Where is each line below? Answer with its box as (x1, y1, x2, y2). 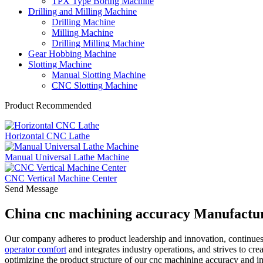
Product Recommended (5, 100, 92, 110)
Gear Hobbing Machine (28, 49, 116, 59)
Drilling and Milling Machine (28, 6, 137, 16)
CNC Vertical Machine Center (5, 173, 117, 183)
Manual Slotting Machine (52, 70, 146, 80)
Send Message (5, 184, 58, 194)
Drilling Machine (52, 17, 115, 27)
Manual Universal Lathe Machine (5, 152, 129, 162)
